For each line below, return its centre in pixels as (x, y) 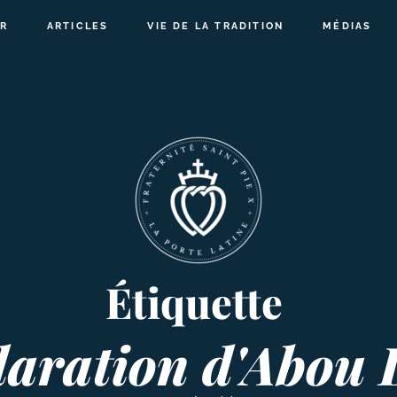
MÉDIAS (347, 26)
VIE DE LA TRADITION (216, 26)
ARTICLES (78, 26)
